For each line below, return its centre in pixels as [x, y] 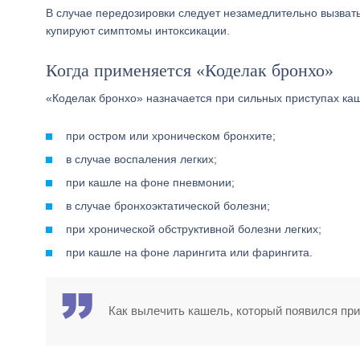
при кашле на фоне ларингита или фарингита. [189, 252]
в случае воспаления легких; [141, 159]
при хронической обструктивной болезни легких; [194, 229]
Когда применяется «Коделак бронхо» [190, 70]
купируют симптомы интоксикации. [138, 31]
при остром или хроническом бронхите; [171, 136]
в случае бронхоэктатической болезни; [168, 206]
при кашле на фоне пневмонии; [150, 182]
